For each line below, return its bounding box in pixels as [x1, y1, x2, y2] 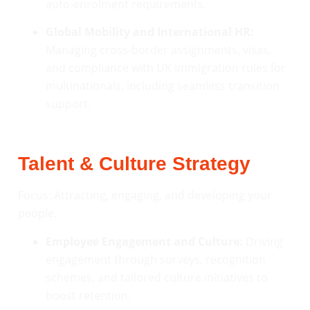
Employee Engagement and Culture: [46, 233, 243, 249]
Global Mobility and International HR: [46, 24, 254, 40]
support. [46, 96, 91, 112]
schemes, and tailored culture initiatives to [46, 269, 268, 285]
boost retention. [46, 287, 131, 303]
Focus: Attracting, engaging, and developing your [18, 188, 272, 203]
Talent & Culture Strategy [18, 153, 250, 175]
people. [18, 206, 57, 221]
